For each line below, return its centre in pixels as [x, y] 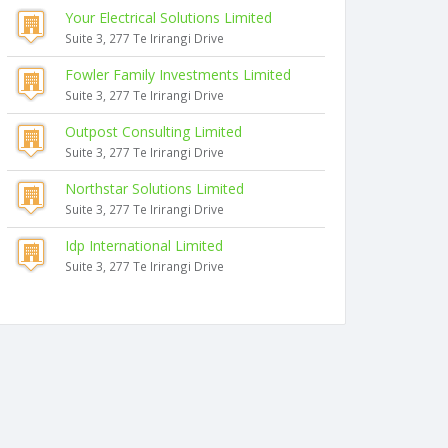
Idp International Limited [144, 245]
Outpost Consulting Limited [153, 131]
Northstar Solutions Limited [154, 188]
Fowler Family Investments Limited [178, 74]
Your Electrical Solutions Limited [168, 17]
